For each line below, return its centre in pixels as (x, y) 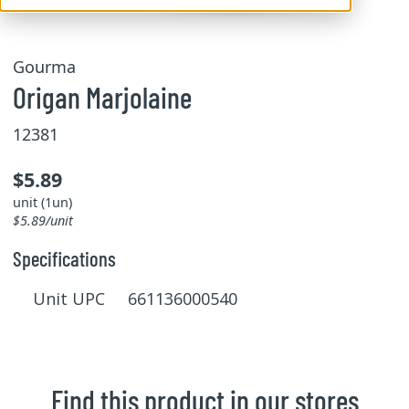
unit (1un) (42, 202)
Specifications (64, 258)
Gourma (44, 67)
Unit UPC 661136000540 (135, 298)
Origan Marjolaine (102, 97)
